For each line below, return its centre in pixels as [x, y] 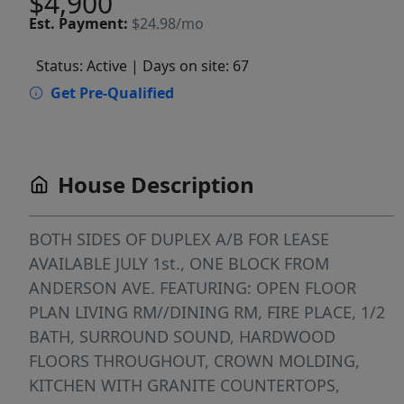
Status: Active [82, 66]
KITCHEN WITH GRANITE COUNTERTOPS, [184, 386]
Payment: [93, 23]
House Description [156, 185]
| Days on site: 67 [190, 66]
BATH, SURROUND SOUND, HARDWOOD [182, 337]
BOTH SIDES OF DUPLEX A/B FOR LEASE [179, 239]
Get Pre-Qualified [112, 93]
